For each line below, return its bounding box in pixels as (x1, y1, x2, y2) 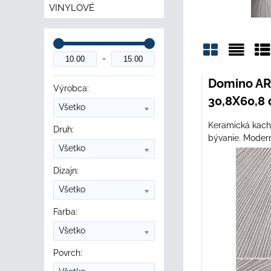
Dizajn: (53, 166, 79, 175)
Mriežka (201, 64, 258, 82)
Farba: (53, 207, 77, 217)
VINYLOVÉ (49, 2, 94, 13)
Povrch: (53, 248, 82, 258)
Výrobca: (53, 83, 89, 93)
